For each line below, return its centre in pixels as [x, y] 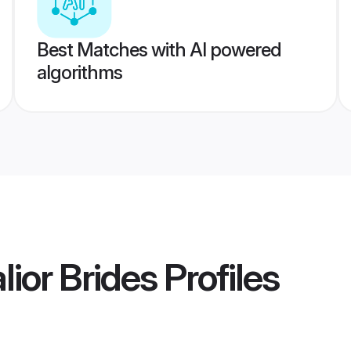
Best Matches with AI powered [159, 50]
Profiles [218, 277]
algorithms [79, 72]
